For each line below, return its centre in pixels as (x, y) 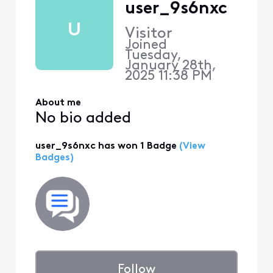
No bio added (83, 119)
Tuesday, (153, 56)
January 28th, (170, 66)
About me (58, 103)
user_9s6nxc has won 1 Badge (106, 146)
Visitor (148, 34)
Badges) (54, 158)
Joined (147, 46)
